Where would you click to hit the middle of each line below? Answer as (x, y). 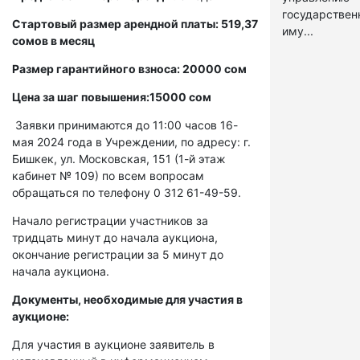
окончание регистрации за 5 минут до (118, 254)
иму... (298, 31)
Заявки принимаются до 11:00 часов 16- (125, 125)
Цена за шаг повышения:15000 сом (112, 97)
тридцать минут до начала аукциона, (115, 237)
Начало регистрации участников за (110, 221)
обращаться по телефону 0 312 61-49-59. (127, 192)
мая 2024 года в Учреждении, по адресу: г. (131, 142)
